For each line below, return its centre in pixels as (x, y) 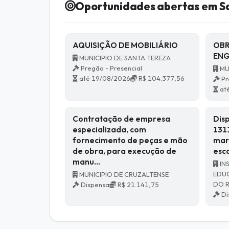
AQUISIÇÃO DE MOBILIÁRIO (125, 45)
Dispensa (94, 185)
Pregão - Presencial (110, 68)
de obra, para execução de (124, 151)
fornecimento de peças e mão (130, 141)
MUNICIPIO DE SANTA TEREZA (124, 58)
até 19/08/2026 (104, 78)
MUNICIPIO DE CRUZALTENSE (123, 175)
